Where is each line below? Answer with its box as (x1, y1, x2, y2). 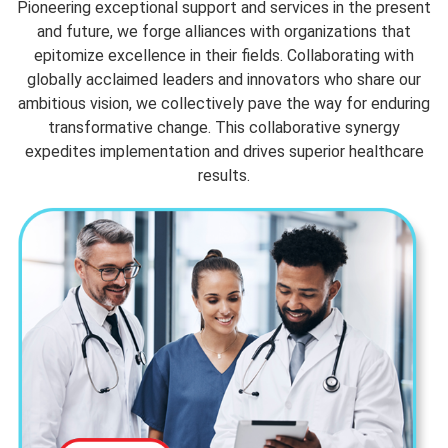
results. (198, 166, 250, 186)
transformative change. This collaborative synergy (48, 118, 400, 138)
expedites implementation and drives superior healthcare (24, 142, 424, 162)
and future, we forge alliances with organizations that (37, 22, 411, 42)
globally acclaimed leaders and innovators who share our (27, 70, 421, 90)
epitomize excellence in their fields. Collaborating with (34, 46, 414, 66)
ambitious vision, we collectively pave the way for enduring (18, 94, 430, 114)
